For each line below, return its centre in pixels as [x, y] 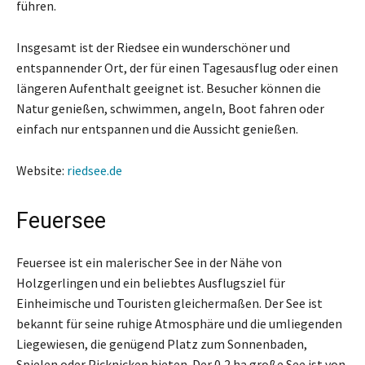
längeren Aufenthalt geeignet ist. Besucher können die [169, 88]
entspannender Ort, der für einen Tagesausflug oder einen [177, 67]
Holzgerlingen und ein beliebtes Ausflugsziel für [151, 282]
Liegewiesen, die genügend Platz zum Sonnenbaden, [162, 343]
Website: [42, 170]
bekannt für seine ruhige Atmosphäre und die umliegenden [179, 323]
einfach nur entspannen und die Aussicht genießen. [157, 128]
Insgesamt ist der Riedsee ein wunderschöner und [153, 47]
